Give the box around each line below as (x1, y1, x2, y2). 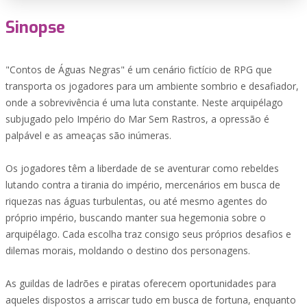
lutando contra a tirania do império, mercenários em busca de (5, 178, 280, 191)
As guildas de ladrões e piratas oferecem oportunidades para (5, 277, 276, 290)
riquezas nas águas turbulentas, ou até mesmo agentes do (5, 195, 267, 208)
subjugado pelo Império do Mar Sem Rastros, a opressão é (5, 112, 269, 125)
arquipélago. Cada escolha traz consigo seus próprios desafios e (5, 228, 291, 241)
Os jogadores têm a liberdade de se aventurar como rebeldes (5, 162, 279, 175)
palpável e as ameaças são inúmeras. (5, 129, 171, 142)
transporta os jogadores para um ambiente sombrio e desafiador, (5, 79, 299, 93)
